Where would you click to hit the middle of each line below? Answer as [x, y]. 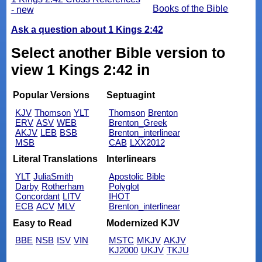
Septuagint [130, 95]
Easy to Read [43, 223]
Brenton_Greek [138, 122]
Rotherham [63, 187]
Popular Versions [51, 95]
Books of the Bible [191, 9]
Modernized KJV [143, 223]
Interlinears [131, 159]
